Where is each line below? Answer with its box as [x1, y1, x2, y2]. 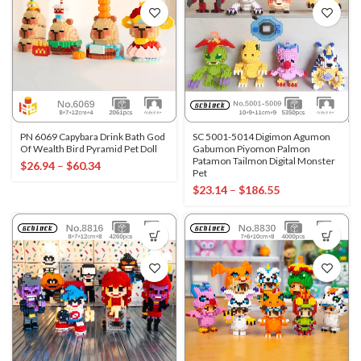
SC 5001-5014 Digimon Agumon [193, 131, 330, 143]
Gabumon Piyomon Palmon [193, 143, 310, 155]
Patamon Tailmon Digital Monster [193, 155, 335, 167]
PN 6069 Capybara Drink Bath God [20, 131, 165, 143]
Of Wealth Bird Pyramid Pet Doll [20, 143, 157, 155]
